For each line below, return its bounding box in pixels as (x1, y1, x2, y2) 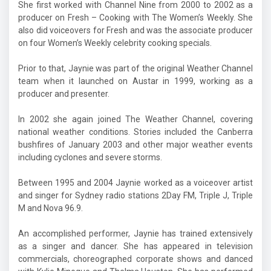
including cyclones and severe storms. (18, 152, 162, 162)
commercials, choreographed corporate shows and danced (18, 254, 253, 264)
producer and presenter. (18, 89, 109, 99)
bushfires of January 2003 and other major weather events (18, 140, 253, 149)
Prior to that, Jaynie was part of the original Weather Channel (18, 64, 253, 73)
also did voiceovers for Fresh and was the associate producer (18, 25, 253, 35)
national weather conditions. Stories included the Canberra (18, 127, 253, 137)
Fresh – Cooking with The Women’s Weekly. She (67, 13, 253, 22)
